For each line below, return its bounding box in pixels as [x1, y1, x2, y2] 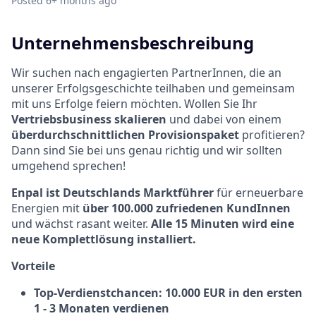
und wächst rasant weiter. [11, 215, 151, 231]
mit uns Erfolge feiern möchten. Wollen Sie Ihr [11, 95, 257, 111]
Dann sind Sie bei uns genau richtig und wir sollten [11, 142, 282, 158]
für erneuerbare [214, 184, 303, 200]
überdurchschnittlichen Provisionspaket [11, 126, 239, 142]
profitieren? [239, 126, 305, 142]
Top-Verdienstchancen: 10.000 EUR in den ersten [34, 284, 303, 300]
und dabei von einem [166, 111, 281, 127]
